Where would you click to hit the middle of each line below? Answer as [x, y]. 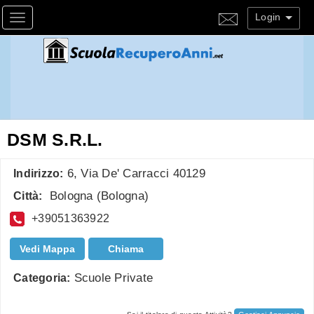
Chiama [126, 248]
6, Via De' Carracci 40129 [136, 174]
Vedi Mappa [47, 248]
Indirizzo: [39, 174]
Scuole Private [113, 278]
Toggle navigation [66, 20]
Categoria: [42, 278]
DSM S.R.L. [55, 139]
